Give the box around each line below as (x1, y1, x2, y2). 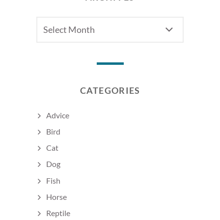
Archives (36, 18, 65, 27)
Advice (46, 110, 69, 120)
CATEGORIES (80, 84, 140, 96)
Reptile (46, 208, 70, 218)
